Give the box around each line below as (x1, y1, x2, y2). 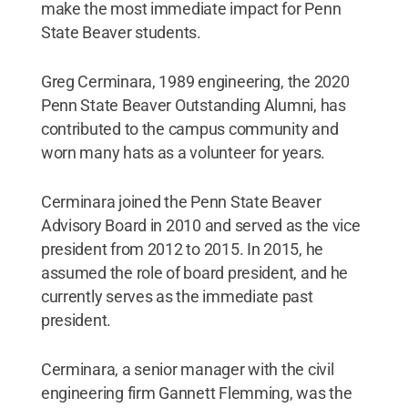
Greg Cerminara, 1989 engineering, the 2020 (40, 71, 350, 91)
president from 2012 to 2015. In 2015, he (40, 239, 323, 259)
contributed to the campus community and (40, 118, 339, 138)
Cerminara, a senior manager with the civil (40, 359, 334, 379)
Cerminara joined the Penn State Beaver (40, 191, 321, 211)
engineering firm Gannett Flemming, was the (40, 382, 352, 403)
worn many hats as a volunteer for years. (40, 142, 325, 162)
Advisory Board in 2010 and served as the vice (40, 215, 361, 235)
